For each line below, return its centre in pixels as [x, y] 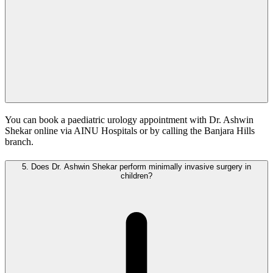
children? [136, 175]
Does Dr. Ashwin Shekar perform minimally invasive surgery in [140, 166]
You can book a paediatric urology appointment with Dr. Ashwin [129, 119]
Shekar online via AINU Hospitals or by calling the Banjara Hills [130, 130]
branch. [19, 141]
